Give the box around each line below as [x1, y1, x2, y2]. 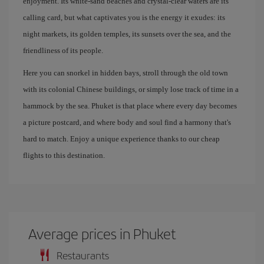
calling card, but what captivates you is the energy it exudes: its [23, 13, 225, 22]
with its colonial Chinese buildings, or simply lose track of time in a [23, 85, 239, 94]
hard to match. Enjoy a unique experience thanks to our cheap [23, 134, 220, 143]
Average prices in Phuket [28, 223, 177, 243]
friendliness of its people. [23, 46, 103, 55]
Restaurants [57, 247, 109, 262]
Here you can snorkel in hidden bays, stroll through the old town [23, 68, 228, 77]
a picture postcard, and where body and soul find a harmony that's [23, 118, 231, 127]
